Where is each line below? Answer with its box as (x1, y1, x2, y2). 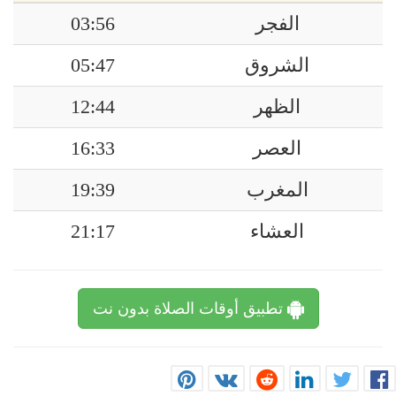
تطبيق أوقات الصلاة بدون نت (92, 300, 287, 317)
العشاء (250, 221, 304, 242)
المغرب (246, 179, 308, 201)
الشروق (245, 55, 309, 76)
